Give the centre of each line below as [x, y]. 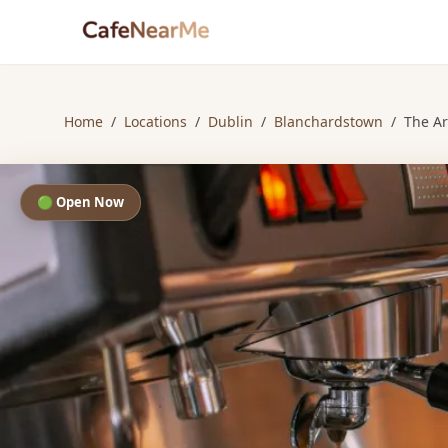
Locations [155, 121]
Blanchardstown [328, 121]
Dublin [230, 121]
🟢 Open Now [80, 202]
